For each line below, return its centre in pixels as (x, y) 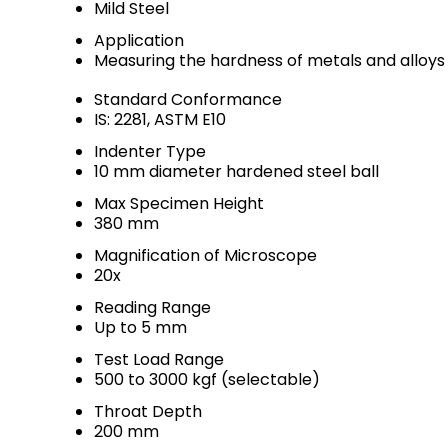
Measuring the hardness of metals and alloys (269, 60)
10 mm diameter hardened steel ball (236, 171)
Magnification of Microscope (205, 255)
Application (139, 40)
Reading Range (152, 307)
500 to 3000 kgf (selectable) (207, 379)
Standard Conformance (188, 99)
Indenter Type (150, 151)
